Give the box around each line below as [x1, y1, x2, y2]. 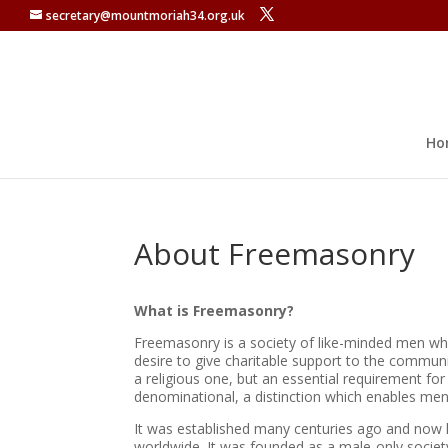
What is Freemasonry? [134, 301, 295, 320]
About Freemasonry [134, 233, 416, 274]
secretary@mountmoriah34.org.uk [46, 7, 245, 24]
